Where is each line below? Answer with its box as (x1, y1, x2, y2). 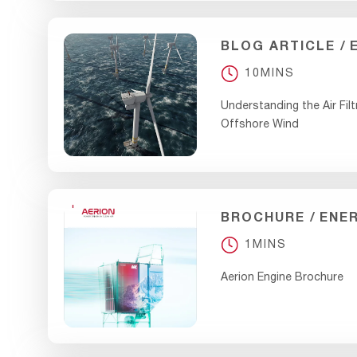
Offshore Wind (221, 116, 300, 130)
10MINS (245, 66, 296, 80)
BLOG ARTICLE (221, 37, 336, 53)
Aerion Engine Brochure (221, 269, 344, 283)
